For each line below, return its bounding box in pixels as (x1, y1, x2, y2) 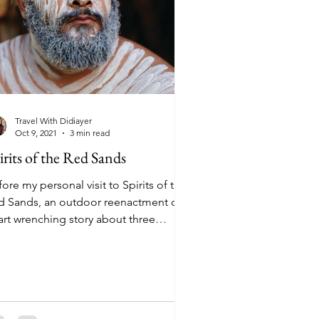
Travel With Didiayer (15, 115, 92, 126)
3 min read (70, 127, 110, 138)
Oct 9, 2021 (15, 127, 57, 138)
